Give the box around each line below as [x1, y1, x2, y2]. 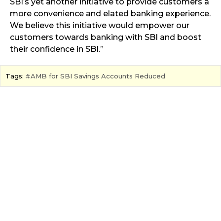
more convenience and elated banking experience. [10, 9, 211, 19]
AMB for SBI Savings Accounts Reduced [31, 72, 165, 80]
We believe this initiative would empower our [10, 21, 189, 31]
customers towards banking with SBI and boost [10, 33, 201, 42]
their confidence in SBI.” [10, 44, 104, 54]
